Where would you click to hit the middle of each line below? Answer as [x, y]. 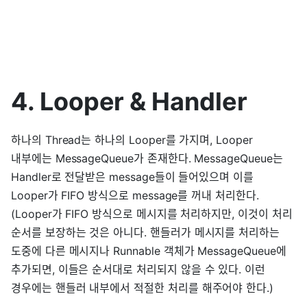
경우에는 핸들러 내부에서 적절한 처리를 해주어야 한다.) [143, 288]
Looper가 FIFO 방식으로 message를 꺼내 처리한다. [135, 195]
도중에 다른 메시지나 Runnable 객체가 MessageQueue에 [149, 251]
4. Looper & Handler [129, 101]
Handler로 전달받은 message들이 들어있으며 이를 [132, 177]
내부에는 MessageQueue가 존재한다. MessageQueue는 [147, 158]
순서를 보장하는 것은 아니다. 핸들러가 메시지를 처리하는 [146, 232]
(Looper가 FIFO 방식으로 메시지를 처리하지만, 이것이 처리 [152, 214]
